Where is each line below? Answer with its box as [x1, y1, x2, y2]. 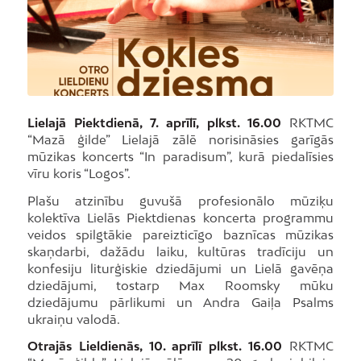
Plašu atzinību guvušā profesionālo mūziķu [27, 193, 334, 208]
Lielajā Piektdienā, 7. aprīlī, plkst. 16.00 [27, 114, 282, 130]
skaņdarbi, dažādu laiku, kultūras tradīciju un [27, 243, 334, 259]
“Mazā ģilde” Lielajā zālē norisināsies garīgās [27, 131, 334, 147]
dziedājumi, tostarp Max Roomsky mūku [27, 277, 334, 293]
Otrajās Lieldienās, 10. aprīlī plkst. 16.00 [27, 338, 283, 354]
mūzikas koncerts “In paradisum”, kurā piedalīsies [27, 148, 334, 164]
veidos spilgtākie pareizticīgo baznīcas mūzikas [27, 226, 334, 242]
